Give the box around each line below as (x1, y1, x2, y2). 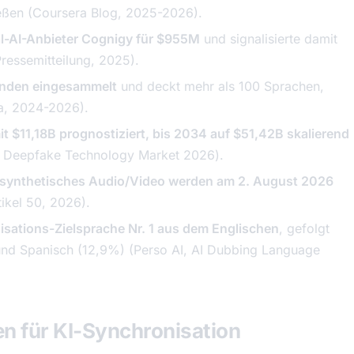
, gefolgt (279, 220, 330, 236)
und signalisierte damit (200, 31, 337, 47)
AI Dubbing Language (191, 242, 320, 258)
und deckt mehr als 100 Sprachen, (117, 78, 324, 94)
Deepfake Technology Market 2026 (3, 147, 215, 163)
